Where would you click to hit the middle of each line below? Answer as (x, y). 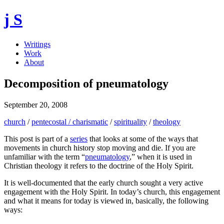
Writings (37, 44)
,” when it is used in (161, 156)
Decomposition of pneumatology (86, 83)
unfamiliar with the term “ (44, 156)
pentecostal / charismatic (70, 121)
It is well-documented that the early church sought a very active (103, 182)
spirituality (130, 121)
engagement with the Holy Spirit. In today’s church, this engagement (112, 191)
